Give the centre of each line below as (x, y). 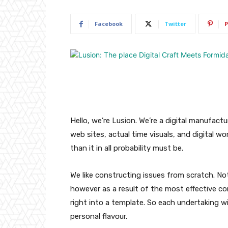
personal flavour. (99, 217)
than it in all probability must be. (127, 148)
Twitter (175, 24)
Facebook (109, 24)
